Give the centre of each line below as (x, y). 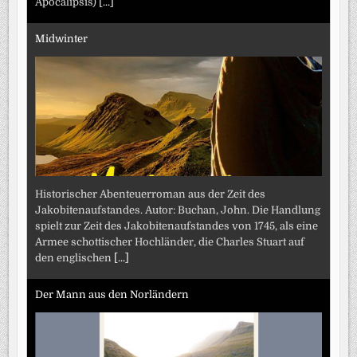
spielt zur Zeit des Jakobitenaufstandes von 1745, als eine (177, 226)
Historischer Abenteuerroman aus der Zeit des (151, 194)
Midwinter (62, 39)
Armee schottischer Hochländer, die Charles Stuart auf (170, 241)
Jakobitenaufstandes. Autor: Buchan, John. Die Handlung (178, 210)
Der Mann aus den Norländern (112, 295)
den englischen (75, 257)
